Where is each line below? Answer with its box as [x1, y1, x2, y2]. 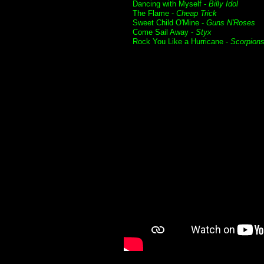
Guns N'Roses [206, 18, 255, 27]
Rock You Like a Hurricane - [133, 37, 230, 46]
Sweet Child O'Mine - [133, 18, 206, 27]
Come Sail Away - [133, 28, 196, 37]
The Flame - [133, 9, 176, 18]
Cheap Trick [176, 9, 217, 18]
